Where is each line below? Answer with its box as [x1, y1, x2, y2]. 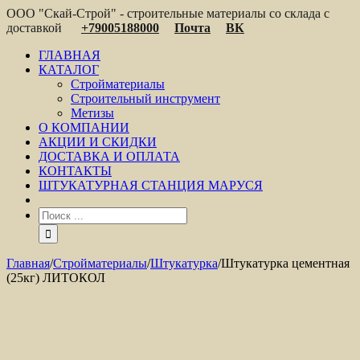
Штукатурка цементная [221, 256, 350, 270]
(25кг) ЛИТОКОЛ [6, 271, 105, 284]
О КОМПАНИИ [39, 121, 129, 134]
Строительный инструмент [71, 92, 220, 105]
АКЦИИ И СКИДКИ [39, 135, 157, 149]
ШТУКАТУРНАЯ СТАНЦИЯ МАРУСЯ [39, 178, 263, 192]
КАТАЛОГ [39, 63, 99, 76]
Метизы [71, 106, 114, 120]
